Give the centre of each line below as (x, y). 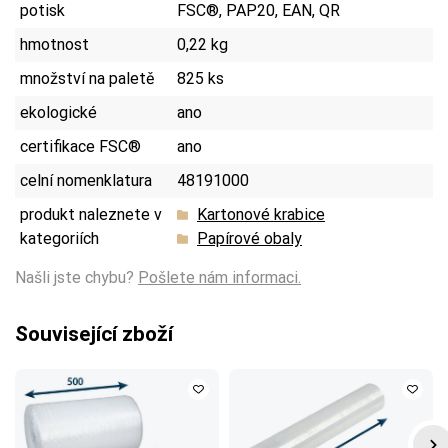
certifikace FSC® (80, 146)
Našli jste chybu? (76, 277)
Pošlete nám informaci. (219, 277)
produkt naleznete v (91, 214)
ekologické (58, 112)
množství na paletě (87, 78)
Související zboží (94, 333)
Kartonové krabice (261, 214)
